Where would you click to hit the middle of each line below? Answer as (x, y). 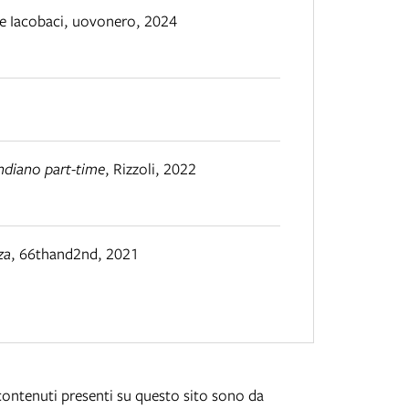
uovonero (104, 21)
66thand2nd (58, 253)
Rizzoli (134, 169)
